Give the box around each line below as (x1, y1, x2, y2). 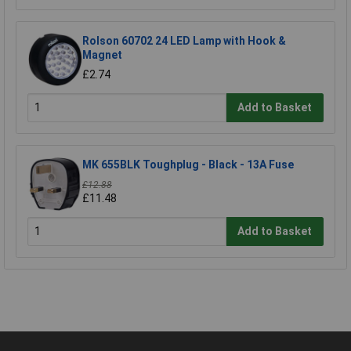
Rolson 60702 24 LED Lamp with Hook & (82, 34, 286, 47)
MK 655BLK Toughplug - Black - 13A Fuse (82, 157, 294, 171)
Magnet (82, 48, 122, 61)
